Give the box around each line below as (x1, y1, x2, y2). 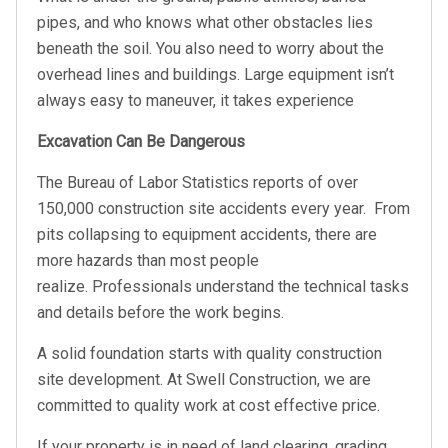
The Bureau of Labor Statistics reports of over (37, 173, 358, 192)
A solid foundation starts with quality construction (37, 344, 382, 363)
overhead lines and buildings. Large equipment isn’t (37, 65, 394, 84)
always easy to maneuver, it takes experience (37, 91, 358, 110)
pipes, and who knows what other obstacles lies (37, 13, 373, 32)
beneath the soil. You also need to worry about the (37, 39, 384, 58)
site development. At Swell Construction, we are (37, 370, 371, 389)
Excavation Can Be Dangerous (37, 132, 245, 151)
